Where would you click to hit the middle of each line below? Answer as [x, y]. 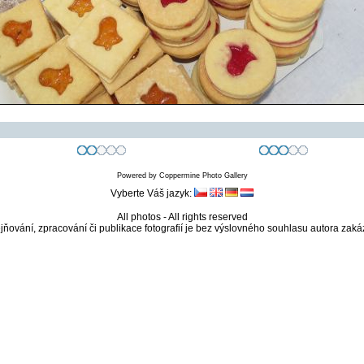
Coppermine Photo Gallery [203, 175]
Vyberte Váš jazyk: [152, 193]
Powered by [138, 175]
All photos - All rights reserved [182, 217]
